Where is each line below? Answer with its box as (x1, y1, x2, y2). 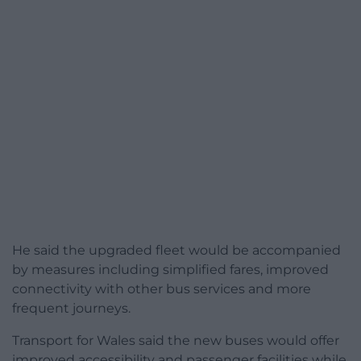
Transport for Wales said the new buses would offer (12, 332, 339, 348)
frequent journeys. (12, 300, 131, 316)
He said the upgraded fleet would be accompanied (12, 242, 341, 258)
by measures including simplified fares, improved (12, 261, 329, 277)
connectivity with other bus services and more (12, 280, 311, 297)
